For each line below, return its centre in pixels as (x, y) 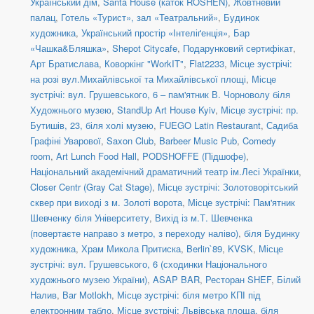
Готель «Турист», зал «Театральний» (139, 18)
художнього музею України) (89, 280)
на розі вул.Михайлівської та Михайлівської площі (138, 79)
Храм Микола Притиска (131, 249)
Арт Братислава (64, 64)
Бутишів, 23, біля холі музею (92, 125)
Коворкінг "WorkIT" (144, 64)
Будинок (241, 18)
